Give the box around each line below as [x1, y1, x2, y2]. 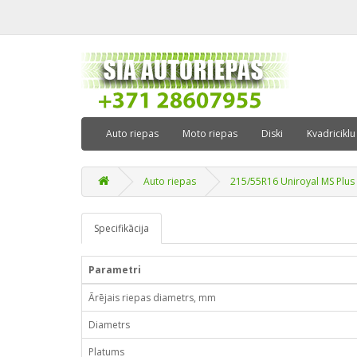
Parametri [88, 263, 141, 277]
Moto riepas [182, 127, 237, 140]
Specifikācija [94, 222, 149, 235]
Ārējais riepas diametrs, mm [88, 291, 216, 304]
